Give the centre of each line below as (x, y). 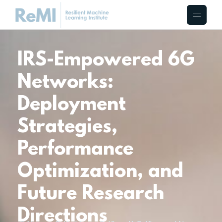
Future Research (91, 194)
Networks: (65, 83)
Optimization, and (100, 172)
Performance (75, 150)
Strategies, (67, 127)
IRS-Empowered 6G (106, 60)
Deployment (72, 105)
